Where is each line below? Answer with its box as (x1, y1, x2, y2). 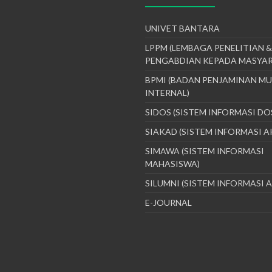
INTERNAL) (145, 87, 189, 98)
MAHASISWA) (145, 158, 200, 169)
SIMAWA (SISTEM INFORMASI (145, 146, 264, 156)
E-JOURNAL (145, 197, 192, 208)
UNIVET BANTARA (145, 23, 220, 33)
